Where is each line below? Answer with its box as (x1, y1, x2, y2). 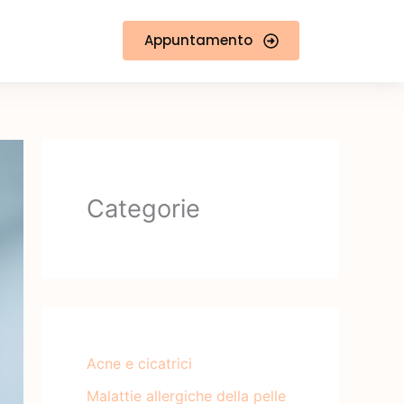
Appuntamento (143, 31, 252, 50)
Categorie (87, 193, 200, 224)
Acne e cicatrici (87, 353, 192, 372)
